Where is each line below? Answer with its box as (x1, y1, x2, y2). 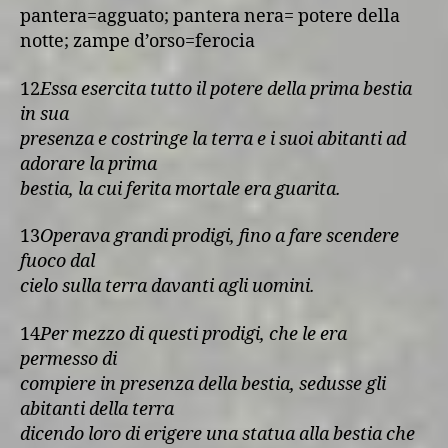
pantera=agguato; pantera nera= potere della (20, 5, 400, 28)
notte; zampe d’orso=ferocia (20, 30, 255, 53)
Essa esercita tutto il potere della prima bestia (40, 77, 412, 101)
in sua (20, 102, 69, 126)
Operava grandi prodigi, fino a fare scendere (40, 225, 399, 248)
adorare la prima (20, 152, 157, 176)
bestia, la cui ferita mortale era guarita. (20, 177, 341, 201)
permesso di (20, 347, 117, 371)
